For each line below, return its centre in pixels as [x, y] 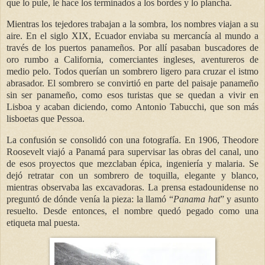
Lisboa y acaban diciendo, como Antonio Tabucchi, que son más [132, 106]
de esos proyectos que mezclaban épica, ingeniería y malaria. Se [132, 163]
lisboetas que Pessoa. [46, 118]
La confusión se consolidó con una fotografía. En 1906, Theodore [132, 140]
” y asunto [239, 199]
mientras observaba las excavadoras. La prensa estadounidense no [132, 187]
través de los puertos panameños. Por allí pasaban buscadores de [132, 47]
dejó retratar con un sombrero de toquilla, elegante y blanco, [132, 175]
